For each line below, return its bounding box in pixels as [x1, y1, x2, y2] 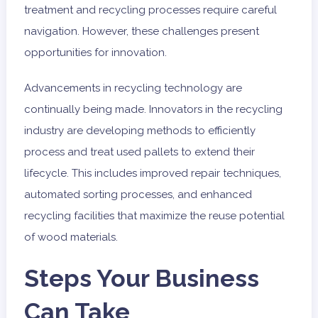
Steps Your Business [23, 264, 259, 293]
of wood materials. [23, 231, 118, 244]
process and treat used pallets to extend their [23, 146, 255, 159]
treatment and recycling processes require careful [23, 4, 277, 17]
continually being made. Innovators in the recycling [23, 103, 283, 116]
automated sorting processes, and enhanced [23, 188, 252, 202]
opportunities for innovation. [23, 46, 167, 60]
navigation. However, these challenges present [23, 25, 259, 38]
